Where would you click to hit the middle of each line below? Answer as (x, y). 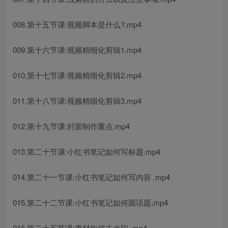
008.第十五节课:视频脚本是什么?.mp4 (77, 24)
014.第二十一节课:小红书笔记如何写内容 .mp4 (91, 177)
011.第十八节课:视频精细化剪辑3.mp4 (77, 101)
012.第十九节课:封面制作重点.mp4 (71, 126)
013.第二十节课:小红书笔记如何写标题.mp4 (87, 151)
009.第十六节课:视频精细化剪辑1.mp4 (77, 50)
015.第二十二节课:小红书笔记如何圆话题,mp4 (90, 202)
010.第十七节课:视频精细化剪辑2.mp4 (77, 75)
